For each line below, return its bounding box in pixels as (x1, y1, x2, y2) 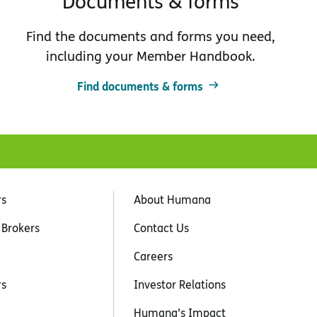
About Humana (134, 191, 212, 207)
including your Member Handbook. (46, 46, 256, 65)
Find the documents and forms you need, (26, 26, 276, 45)
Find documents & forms (77, 77, 204, 94)
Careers (134, 248, 173, 264)
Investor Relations (134, 276, 226, 292)
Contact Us (134, 219, 190, 236)
